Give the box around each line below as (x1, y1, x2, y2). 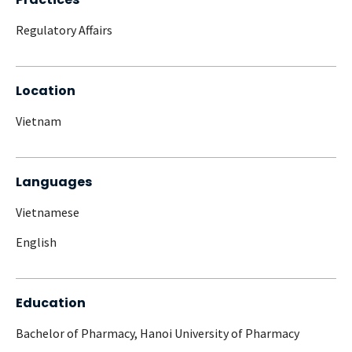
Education (16, 293, 86, 312)
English (16, 233, 57, 250)
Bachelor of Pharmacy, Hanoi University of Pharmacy (16, 324, 299, 341)
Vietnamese (16, 203, 79, 220)
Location (16, 81, 75, 100)
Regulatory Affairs (16, 21, 112, 38)
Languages (16, 172, 92, 191)
